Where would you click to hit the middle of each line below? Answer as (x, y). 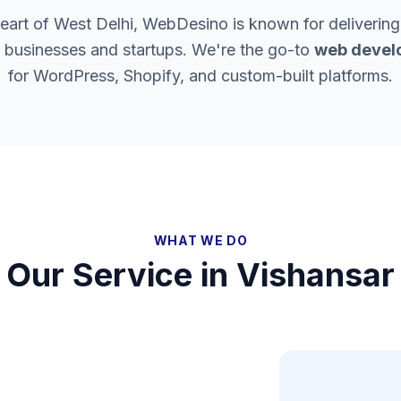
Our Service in (121, 275)
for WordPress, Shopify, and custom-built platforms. (200, 76)
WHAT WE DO (200, 240)
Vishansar (316, 275)
